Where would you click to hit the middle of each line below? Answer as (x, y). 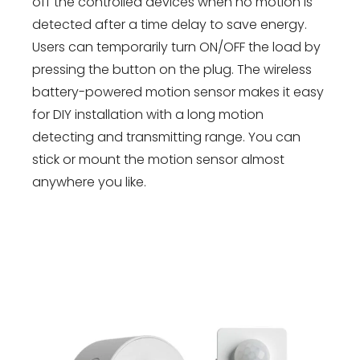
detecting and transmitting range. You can (166, 137)
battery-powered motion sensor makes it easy (178, 92)
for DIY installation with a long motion (148, 115)
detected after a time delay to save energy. (170, 25)
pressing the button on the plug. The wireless (172, 70)
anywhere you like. (89, 182)
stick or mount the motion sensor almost (158, 160)
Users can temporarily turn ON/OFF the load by (176, 47)
